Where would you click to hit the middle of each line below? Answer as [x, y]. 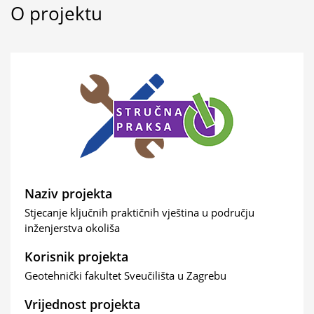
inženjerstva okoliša [72, 228]
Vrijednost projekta [82, 304]
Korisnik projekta [76, 257]
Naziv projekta [68, 193]
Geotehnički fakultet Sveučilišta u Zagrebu [125, 275]
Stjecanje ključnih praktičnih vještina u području [139, 212]
